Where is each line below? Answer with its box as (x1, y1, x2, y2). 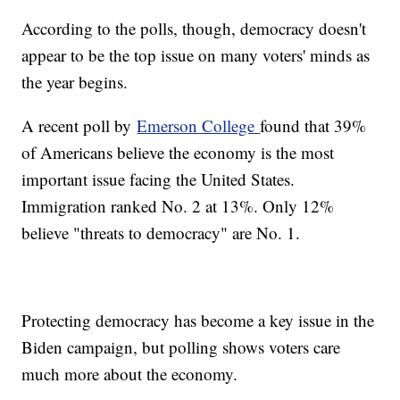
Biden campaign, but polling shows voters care (21, 335, 341, 358)
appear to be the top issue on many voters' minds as (21, 43, 371, 66)
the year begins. (21, 70, 129, 93)
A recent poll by (21, 113, 137, 137)
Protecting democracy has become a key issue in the (21, 308, 375, 331)
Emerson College (137, 113, 261, 137)
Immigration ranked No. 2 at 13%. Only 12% (21, 194, 335, 217)
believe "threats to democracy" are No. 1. (21, 221, 301, 244)
